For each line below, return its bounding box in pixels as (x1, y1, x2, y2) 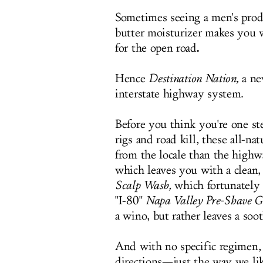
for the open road (115, 41, 197, 55)
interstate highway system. (115, 87, 244, 101)
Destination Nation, (149, 72, 239, 86)
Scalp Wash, (115, 178, 171, 193)
